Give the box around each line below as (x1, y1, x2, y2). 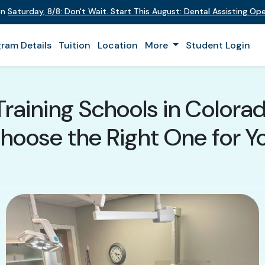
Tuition (59, 39, 91, 51)
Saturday (8, 6, 43, 17)
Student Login (185, 39, 250, 51)
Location (98, 39, 138, 51)
